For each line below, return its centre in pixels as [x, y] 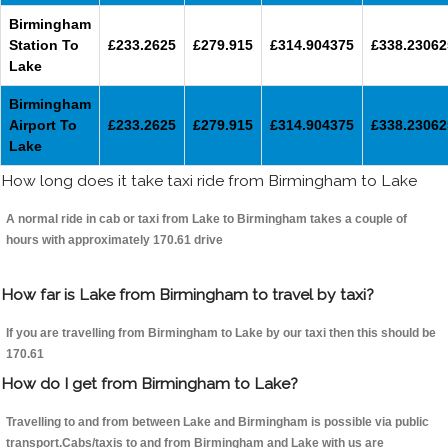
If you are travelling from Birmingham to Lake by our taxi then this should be [221, 333]
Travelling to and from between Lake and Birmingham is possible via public [217, 422]
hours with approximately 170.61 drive [114, 240]
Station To [44, 45]
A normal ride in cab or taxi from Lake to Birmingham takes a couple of [206, 219]
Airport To [43, 125]
